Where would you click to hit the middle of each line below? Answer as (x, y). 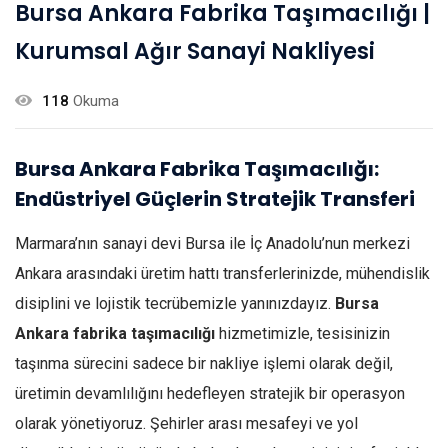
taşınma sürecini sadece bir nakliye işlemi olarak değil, (204, 363)
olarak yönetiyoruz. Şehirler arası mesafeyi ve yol (186, 423)
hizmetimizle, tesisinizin (302, 333)
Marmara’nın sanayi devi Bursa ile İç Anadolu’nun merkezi (212, 243)
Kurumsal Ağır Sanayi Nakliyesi (195, 52)
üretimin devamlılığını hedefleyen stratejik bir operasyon (210, 393)
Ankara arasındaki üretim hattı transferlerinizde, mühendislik (222, 273)
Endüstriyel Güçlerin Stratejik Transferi (215, 199)
